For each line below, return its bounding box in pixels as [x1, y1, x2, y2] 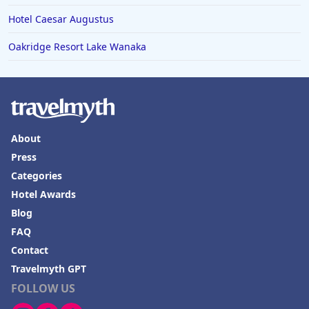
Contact [11, 243, 48, 257]
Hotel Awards [11, 188, 76, 201]
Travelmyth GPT [11, 262, 86, 276]
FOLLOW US [11, 281, 75, 297]
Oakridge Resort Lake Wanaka [8, 40, 146, 54]
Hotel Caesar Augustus [8, 12, 114, 26]
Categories [11, 169, 62, 183]
